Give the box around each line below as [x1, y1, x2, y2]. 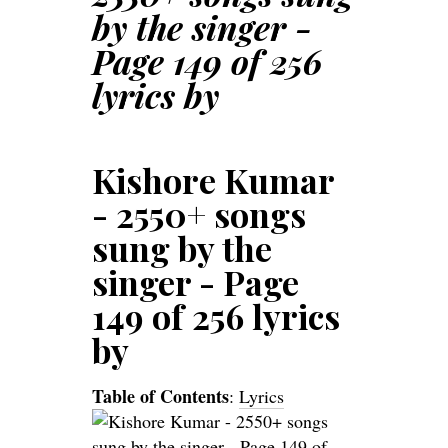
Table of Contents [92, 382, 229, 409]
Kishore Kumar [92, 156, 334, 203]
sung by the [92, 224, 272, 271]
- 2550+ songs [92, 190, 306, 237]
